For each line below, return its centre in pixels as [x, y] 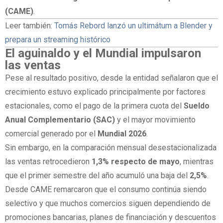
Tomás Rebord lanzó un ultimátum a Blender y [133, 26]
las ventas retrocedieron [48, 162]
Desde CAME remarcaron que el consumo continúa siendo [106, 190]
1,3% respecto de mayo [136, 162]
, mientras [197, 162]
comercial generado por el [51, 134]
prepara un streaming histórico [58, 40]
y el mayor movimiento [155, 120]
